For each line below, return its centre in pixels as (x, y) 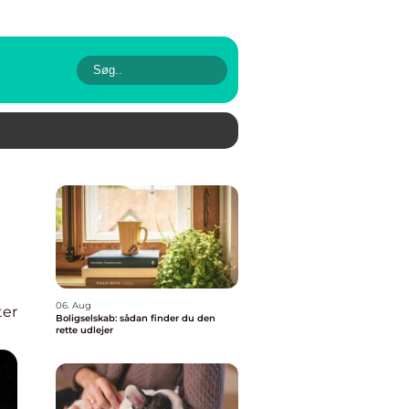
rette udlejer (84, 330)
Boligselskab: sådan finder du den (136, 318)
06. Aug (73, 305)
